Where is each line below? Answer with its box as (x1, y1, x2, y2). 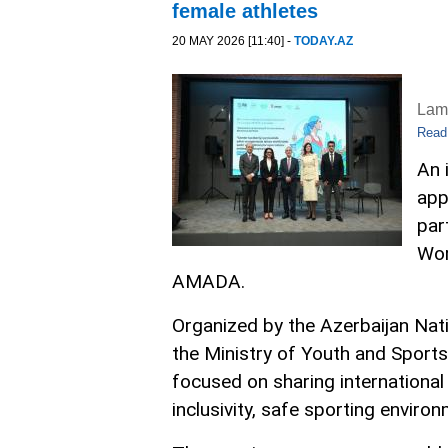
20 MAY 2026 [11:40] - (172, 34, 294, 48)
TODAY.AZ (294, 34, 353, 48)
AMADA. (172, 270, 245, 294)
